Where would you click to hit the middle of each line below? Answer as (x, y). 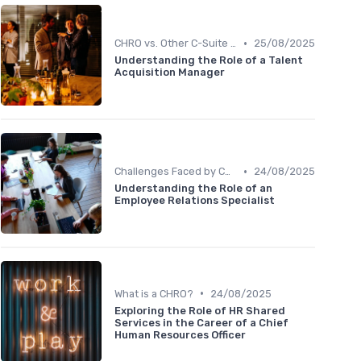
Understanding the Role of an (193, 189)
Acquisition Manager (170, 73)
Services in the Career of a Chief (201, 322)
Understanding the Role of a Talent (209, 60)
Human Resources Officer (180, 334)
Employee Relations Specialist (195, 201)
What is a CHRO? (154, 293)
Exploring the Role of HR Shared (200, 310)
